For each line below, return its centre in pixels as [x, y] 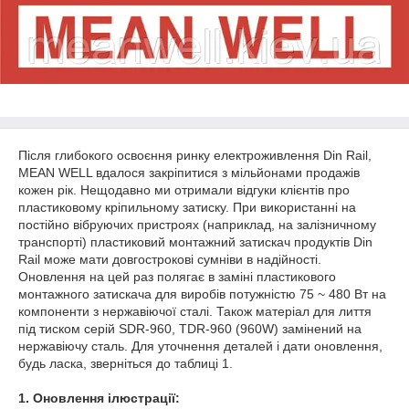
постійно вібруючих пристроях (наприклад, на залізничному [197, 225]
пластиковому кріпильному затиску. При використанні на [187, 207]
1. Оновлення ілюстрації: [101, 398]
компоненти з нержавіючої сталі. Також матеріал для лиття [195, 311]
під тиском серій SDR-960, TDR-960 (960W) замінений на [190, 329]
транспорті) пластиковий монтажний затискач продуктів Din [195, 242]
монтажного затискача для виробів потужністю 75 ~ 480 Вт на [202, 294]
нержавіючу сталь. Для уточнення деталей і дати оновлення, [200, 346]
